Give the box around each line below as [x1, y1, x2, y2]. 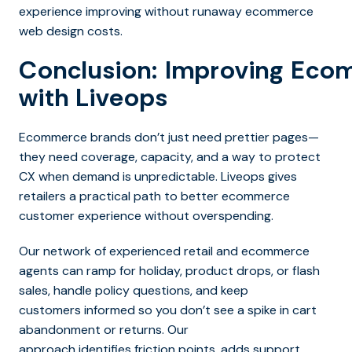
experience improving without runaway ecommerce [19, 2, 313, 20]
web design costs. [19, 22, 123, 39]
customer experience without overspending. [19, 207, 277, 224]
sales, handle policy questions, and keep [19, 281, 248, 299]
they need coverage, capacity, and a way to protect [19, 148, 321, 165]
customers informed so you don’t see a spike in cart [19, 301, 317, 318]
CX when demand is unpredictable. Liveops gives [19, 167, 297, 185]
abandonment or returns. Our [19, 321, 189, 338]
